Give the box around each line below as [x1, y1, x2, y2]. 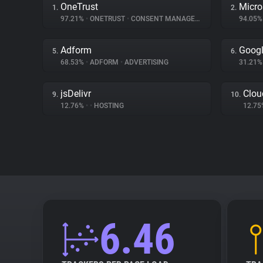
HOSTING [92, 102, 124, 110]
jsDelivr [60, 88, 91, 99]
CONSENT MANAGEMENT [129, 15, 195, 23]
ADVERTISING [123, 58, 168, 66]
